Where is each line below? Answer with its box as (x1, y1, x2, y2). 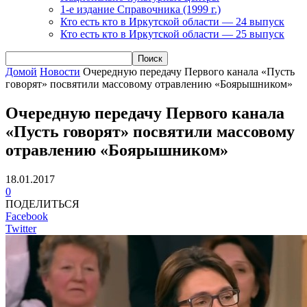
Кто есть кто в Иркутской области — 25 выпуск (60, 27, 284, 40)
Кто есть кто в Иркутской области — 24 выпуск (60, 15, 284, 27)
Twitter (5, 222, 36, 234)
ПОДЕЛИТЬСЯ (5, 197, 79, 210)
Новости (40, 65, 80, 77)
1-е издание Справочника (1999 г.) (60, 3, 221, 15)
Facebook (5, 210, 48, 222)
